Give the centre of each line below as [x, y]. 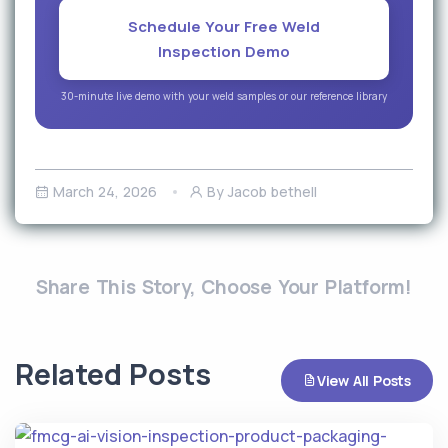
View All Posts [363, 381]
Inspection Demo [224, 52]
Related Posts [113, 374]
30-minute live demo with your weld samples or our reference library [224, 96]
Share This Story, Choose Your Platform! [224, 287]
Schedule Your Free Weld [224, 27]
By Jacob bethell [262, 192]
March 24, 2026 [105, 192]
